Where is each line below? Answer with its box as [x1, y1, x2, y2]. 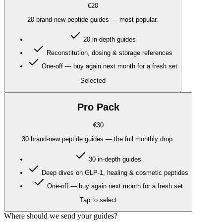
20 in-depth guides [83, 36, 136, 44]
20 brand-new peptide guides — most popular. [27, 15, 158, 23]
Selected [80, 76, 106, 84]
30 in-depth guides [89, 155, 141, 163]
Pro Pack [77, 102, 119, 113]
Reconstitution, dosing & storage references [47, 49, 172, 57]
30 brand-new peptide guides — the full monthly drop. [22, 135, 174, 143]
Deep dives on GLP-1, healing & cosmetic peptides [42, 168, 188, 176]
